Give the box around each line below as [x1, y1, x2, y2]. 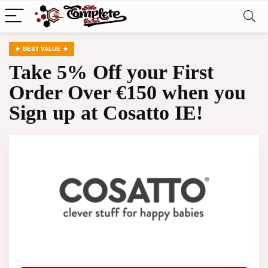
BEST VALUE [23, 45, 60, 52]
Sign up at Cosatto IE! [9, 102, 203, 124]
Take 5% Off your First [9, 61, 214, 83]
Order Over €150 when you [9, 81, 246, 103]
